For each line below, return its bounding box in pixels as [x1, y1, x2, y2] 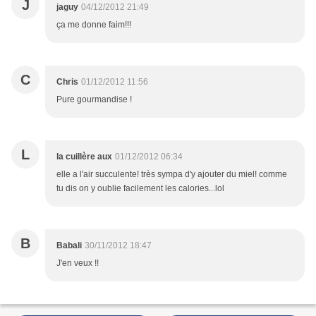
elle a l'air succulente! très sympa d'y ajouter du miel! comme [56, 169, 287, 180]
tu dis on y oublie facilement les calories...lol [56, 183, 224, 194]
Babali [56, 241, 82, 251]
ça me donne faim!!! [56, 20, 131, 30]
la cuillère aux [56, 152, 112, 162]
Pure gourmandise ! [56, 95, 132, 105]
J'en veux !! [56, 258, 99, 269]
